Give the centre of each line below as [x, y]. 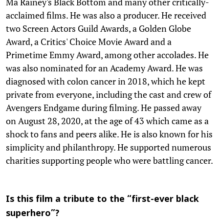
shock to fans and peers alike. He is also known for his [109, 134]
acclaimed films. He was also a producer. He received [106, 15]
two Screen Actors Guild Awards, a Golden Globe [99, 28]
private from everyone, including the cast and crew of [109, 94]
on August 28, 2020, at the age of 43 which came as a [107, 120]
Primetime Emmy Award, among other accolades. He [107, 55]
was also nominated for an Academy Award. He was [104, 68]
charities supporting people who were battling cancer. [109, 160]
